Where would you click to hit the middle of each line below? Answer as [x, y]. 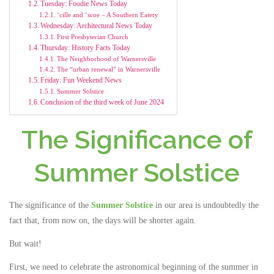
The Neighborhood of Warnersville [107, 59]
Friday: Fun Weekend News [82, 80]
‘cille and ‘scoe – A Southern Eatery [108, 15]
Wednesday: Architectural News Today [98, 26]
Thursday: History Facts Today [86, 48]
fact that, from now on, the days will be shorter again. [103, 221]
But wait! [25, 244]
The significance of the [50, 206]
